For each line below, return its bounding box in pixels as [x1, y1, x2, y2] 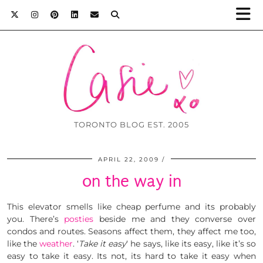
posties [64, 214, 99, 225]
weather [39, 238, 73, 249]
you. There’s [7, 214, 65, 225]
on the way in [82, 171, 181, 191]
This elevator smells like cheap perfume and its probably [7, 201, 256, 213]
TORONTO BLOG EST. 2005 [74, 120, 189, 130]
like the [7, 238, 40, 249]
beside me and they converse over [99, 214, 256, 225]
